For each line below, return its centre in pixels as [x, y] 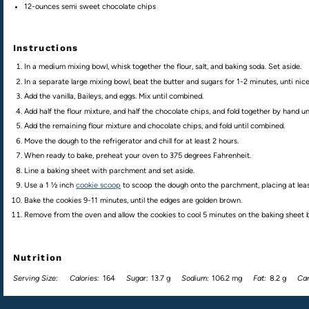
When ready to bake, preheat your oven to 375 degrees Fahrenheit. [138, 156]
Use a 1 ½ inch [50, 186]
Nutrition [38, 258]
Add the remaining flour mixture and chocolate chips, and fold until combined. [155, 126]
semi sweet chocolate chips [109, 7]
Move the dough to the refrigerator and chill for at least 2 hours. [132, 141]
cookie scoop [99, 186]
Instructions [46, 48]
